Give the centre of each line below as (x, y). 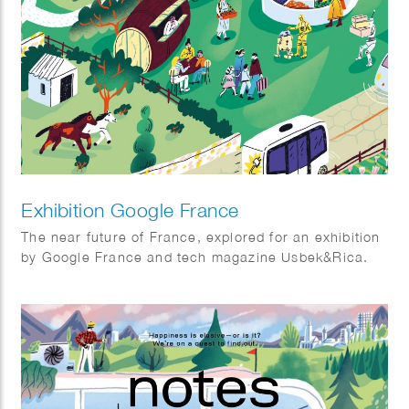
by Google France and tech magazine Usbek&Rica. (195, 257)
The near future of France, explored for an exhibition (201, 236)
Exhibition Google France (130, 210)
